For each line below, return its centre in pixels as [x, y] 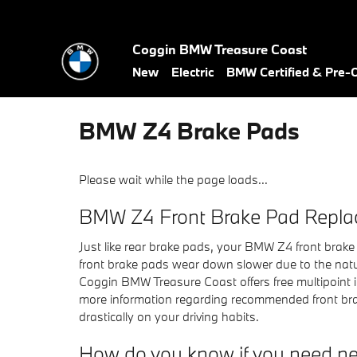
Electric [192, 72]
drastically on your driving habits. [169, 316]
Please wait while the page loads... [173, 179]
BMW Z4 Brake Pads [189, 131]
